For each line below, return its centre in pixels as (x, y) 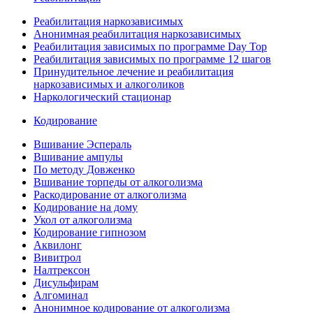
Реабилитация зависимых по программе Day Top (150, 46)
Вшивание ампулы (78, 156)
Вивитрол (57, 257)
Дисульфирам (66, 282)
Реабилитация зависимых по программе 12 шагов (152, 59)
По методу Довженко (84, 169)
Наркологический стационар (102, 96)
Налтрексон (62, 270)
